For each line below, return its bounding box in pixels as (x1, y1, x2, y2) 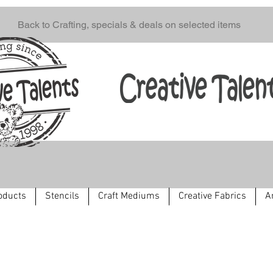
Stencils (45, 190, 79, 202)
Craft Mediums (98, 190, 160, 202)
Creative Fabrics (179, 190, 246, 202)
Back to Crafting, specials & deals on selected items (18, 19, 241, 30)
